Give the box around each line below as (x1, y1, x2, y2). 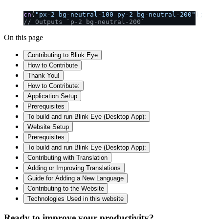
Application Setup (27, 92, 77, 100)
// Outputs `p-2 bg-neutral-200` (23, 18, 145, 25)
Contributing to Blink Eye (27, 51, 98, 59)
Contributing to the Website (27, 184, 104, 192)
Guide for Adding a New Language (27, 174, 124, 182)
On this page (4, 33, 43, 42)
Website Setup (27, 123, 69, 131)
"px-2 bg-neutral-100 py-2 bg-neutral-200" (35, 10, 196, 18)
